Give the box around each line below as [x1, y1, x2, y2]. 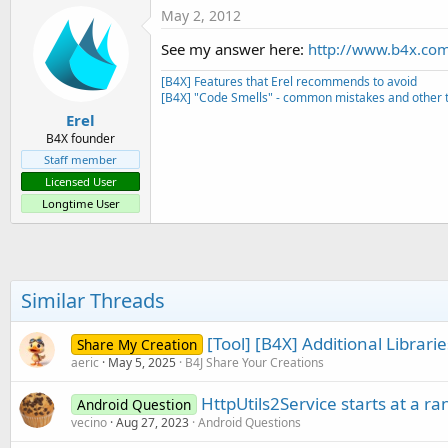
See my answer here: [161, 39, 308, 59]
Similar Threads [21, 286, 165, 314]
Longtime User [41, 195, 120, 211]
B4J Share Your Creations [185, 353, 324, 371]
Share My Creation [76, 334, 197, 354]
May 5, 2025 [108, 353, 176, 371]
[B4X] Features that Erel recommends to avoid [161, 73, 417, 90]
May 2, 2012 [161, 6, 241, 25]
